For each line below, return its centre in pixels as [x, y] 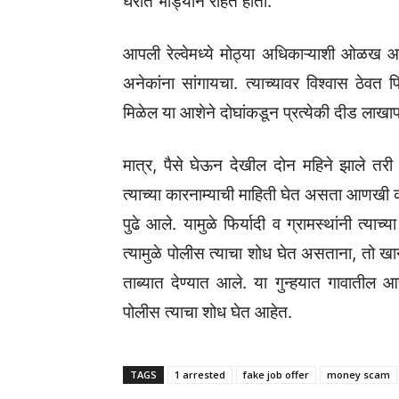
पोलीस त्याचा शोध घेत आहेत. [208, 313]
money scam [358, 375]
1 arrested [200, 375]
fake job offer [276, 375]
